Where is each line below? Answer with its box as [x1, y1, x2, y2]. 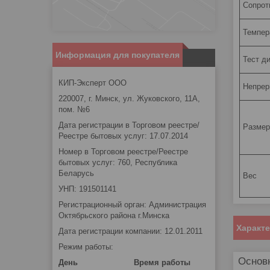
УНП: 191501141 [58, 184, 116, 193]
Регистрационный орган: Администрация [58, 199, 206, 209]
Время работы [134, 257, 190, 267]
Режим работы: [58, 242, 113, 251]
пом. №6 [58, 104, 90, 114]
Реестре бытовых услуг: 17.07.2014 [58, 131, 188, 140]
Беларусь [58, 168, 94, 178]
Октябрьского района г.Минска [58, 210, 169, 220]
